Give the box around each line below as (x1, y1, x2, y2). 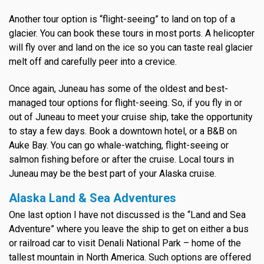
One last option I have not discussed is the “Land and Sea (9, 209, 246, 221)
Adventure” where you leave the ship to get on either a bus (9, 223, 249, 235)
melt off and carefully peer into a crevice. (9, 56, 177, 68)
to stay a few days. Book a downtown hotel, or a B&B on (9, 126, 237, 137)
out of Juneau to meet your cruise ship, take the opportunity (9, 111, 253, 123)
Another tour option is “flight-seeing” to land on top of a (9, 14, 235, 25)
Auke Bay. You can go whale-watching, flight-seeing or (9, 140, 229, 151)
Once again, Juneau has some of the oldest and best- (9, 83, 228, 95)
